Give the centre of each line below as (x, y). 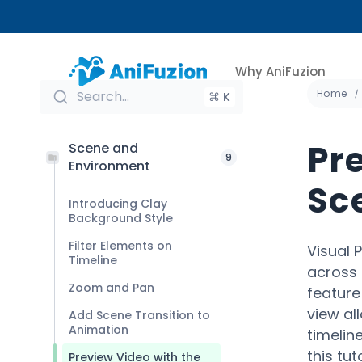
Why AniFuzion (280, 71)
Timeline (93, 260)
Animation (99, 330)
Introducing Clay (118, 204)
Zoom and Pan (112, 288)
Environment (109, 166)
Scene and (103, 148)
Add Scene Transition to (139, 315)
